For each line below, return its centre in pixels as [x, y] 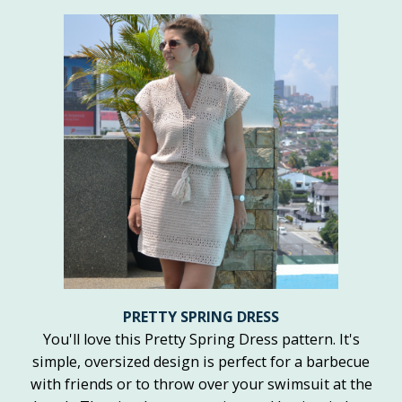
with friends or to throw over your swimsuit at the [201, 385]
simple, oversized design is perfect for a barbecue [201, 362]
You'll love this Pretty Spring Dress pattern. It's [201, 340]
